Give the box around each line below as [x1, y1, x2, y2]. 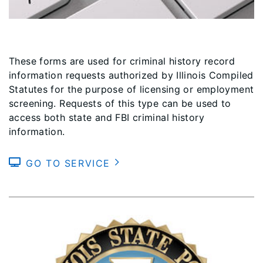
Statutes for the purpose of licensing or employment [9, 83, 254, 95]
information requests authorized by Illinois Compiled [9, 69, 254, 81]
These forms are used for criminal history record [9, 55, 235, 67]
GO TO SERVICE [26, 157, 114, 169]
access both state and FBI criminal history [9, 111, 204, 123]
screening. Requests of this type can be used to [9, 97, 231, 109]
